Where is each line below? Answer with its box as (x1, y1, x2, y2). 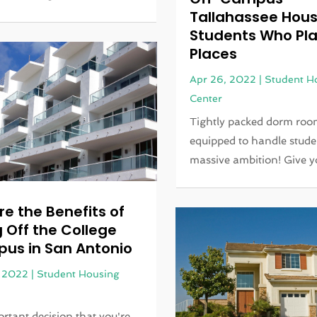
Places (190, 44, 238, 64)
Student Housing (36, 268, 119, 280)
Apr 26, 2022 (190, 74, 257, 86)
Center (190, 93, 223, 105)
